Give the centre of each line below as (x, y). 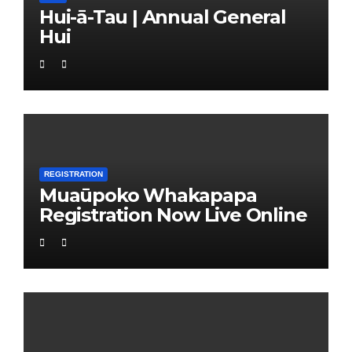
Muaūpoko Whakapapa (148, 196)
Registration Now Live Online (173, 215)
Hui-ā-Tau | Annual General (163, 17)
